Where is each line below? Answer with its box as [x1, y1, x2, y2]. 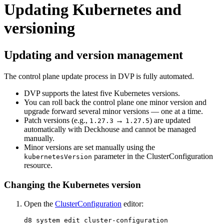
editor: [121, 199, 143, 208]
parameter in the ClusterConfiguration [92, 151, 213, 160]
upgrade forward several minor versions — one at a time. [24, 106, 203, 115]
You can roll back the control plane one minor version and [24, 97, 206, 106]
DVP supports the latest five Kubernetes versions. [24, 88, 180, 97]
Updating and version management [4, 48, 183, 61]
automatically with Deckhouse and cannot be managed [24, 124, 196, 133]
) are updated [149, 115, 190, 124]
